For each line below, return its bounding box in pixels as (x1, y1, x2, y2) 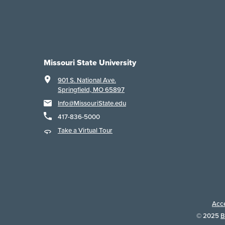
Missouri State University (44, 57, 136, 69)
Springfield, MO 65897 (58, 85, 125, 95)
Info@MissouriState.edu (58, 98, 126, 108)
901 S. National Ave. (58, 75, 116, 85)
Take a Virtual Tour (58, 126, 113, 136)
